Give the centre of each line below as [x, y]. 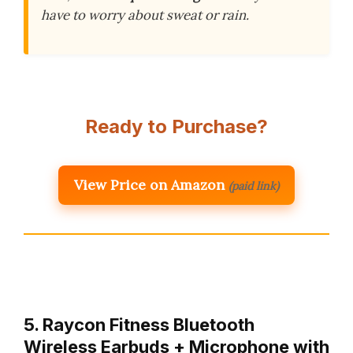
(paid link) [254, 186]
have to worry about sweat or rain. [145, 15]
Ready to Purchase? [176, 126]
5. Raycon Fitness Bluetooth [139, 324]
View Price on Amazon [149, 184]
